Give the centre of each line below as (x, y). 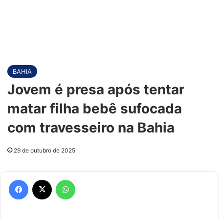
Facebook (43, 179)
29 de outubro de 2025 (44, 150)
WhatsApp (90, 179)
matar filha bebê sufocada (95, 109)
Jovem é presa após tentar (96, 89)
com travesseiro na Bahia (91, 128)
